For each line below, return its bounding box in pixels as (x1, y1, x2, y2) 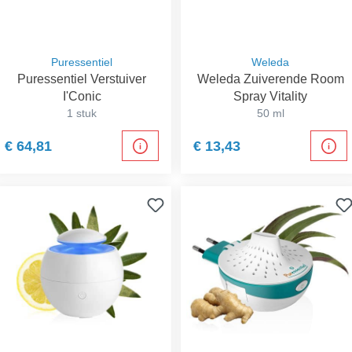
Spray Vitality (233, 89, 307, 103)
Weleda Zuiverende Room (196, 71, 344, 86)
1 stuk (67, 106, 97, 119)
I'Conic (62, 89, 101, 103)
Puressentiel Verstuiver (17, 71, 146, 86)
